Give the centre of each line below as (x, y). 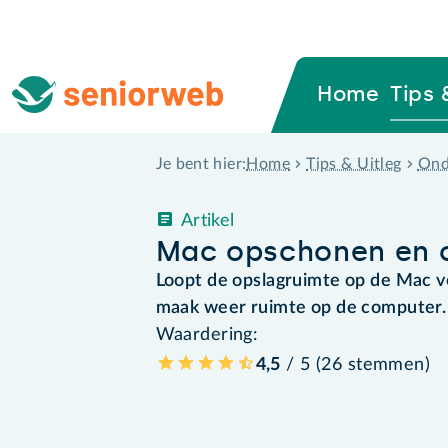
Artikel (207, 220)
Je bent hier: (201, 164)
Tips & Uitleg (354, 163)
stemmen (386, 364)
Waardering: (207, 334)
